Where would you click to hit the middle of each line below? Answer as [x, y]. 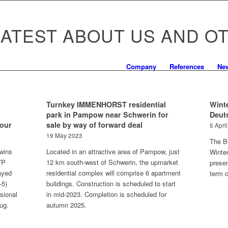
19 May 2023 [64, 135]
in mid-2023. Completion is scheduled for [106, 194]
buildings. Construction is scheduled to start [111, 183]
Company [141, 66]
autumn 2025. [66, 205]
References [187, 66]
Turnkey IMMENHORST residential [106, 104]
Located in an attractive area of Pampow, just [113, 151]
